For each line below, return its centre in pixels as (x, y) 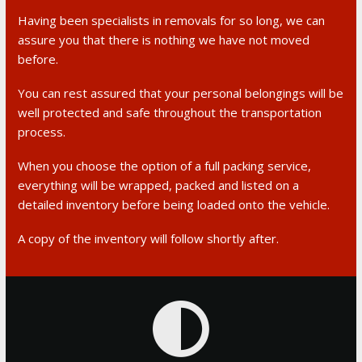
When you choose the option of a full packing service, (165, 165)
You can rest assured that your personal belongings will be (181, 93)
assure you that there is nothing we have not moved (164, 39)
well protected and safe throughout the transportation (170, 112)
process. (42, 131)
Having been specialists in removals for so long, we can (172, 20)
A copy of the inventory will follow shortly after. (149, 238)
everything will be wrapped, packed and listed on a (159, 185)
